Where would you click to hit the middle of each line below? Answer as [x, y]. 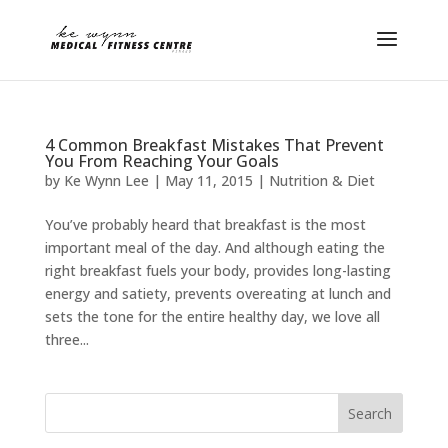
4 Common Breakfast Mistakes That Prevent [214, 145]
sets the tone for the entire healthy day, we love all [212, 316]
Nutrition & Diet [321, 180]
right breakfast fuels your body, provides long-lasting [217, 270]
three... [66, 339]
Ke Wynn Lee [106, 180]
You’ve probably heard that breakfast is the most [205, 224]
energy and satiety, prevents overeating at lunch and [217, 293]
